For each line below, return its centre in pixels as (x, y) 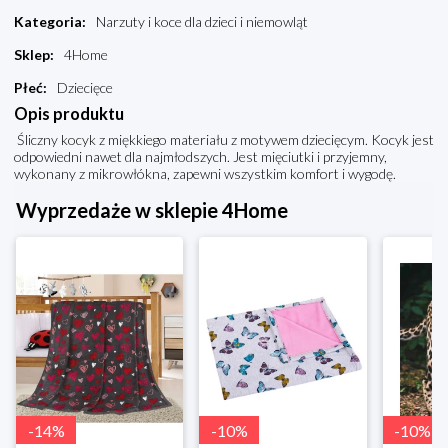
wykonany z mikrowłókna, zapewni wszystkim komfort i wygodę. (205, 174)
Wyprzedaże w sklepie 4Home (152, 210)
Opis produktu (69, 114)
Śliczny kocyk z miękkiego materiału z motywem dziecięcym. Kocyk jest (224, 140)
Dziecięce (85, 88)
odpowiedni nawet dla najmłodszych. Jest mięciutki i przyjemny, (200, 157)
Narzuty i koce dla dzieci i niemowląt (202, 22)
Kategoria (48, 22)
